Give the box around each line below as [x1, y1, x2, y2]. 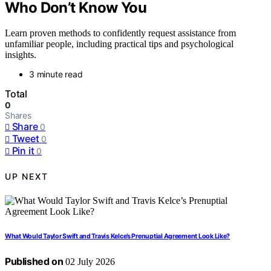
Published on [5, 255, 64, 268]
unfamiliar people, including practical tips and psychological [5, 39, 233, 50]
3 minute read [29, 69, 83, 80]
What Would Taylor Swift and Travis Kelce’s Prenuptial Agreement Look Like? [5, 232, 230, 241]
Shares [5, 110, 31, 121]
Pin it [11, 145, 34, 157]
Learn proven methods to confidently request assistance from [5, 28, 236, 39]
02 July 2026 [63, 256, 116, 267]
